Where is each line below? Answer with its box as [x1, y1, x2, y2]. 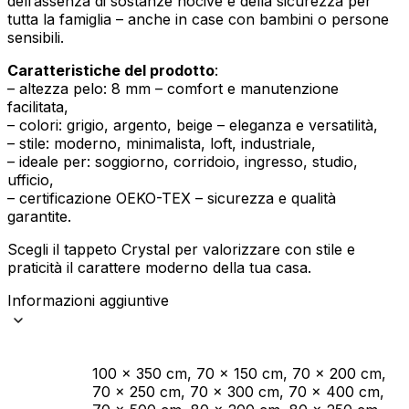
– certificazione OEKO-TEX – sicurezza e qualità [7, 189, 336, 208]
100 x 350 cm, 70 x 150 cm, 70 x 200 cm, [92, 364, 386, 383]
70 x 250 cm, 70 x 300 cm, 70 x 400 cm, [92, 383, 384, 402]
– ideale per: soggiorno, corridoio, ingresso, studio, [7, 152, 358, 172]
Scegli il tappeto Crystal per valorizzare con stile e [7, 240, 355, 259]
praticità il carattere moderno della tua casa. [7, 258, 311, 278]
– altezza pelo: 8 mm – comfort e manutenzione [7, 79, 339, 99]
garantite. [7, 207, 71, 226]
